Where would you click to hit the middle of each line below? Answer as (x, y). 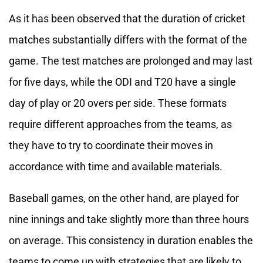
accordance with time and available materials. (116, 167)
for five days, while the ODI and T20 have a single (122, 82)
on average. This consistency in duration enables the (131, 241)
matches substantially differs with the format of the (128, 40)
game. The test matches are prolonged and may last (131, 61)
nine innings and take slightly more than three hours (129, 220)
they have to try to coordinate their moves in (111, 146)
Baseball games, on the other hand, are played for (124, 198)
